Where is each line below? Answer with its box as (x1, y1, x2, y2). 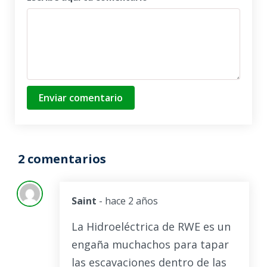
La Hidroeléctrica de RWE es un (72, 219, 231, 234)
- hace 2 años (99, 194, 158, 208)
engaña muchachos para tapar (72, 237, 229, 252)
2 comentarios (18, 151, 106, 167)
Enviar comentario (39, 91, 123, 104)
